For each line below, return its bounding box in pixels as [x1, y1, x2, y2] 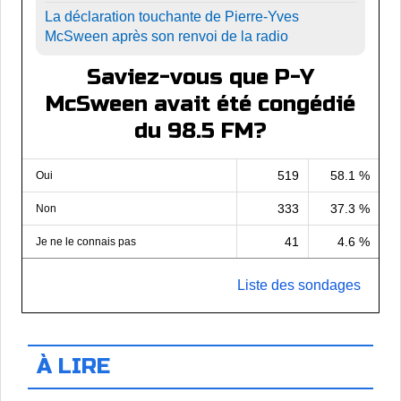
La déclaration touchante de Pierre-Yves [45, 9, 299, 25]
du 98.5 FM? [134, 118, 267, 145]
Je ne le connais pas [36, 235, 136, 249]
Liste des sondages [237, 277, 361, 294]
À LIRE [37, 354, 110, 380]
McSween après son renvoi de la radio [45, 29, 288, 45]
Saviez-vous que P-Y [87, 64, 314, 91]
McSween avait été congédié [46, 91, 355, 118]
